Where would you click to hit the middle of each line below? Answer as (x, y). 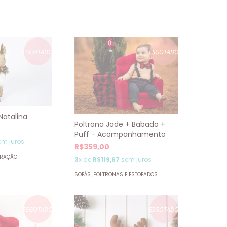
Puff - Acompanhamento (120, 135)
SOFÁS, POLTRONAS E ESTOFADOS (116, 175)
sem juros (136, 160)
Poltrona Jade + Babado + (120, 124)
